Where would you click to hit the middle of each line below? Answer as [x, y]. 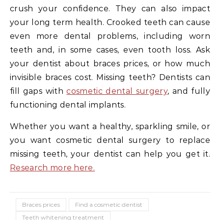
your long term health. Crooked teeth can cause [110, 22]
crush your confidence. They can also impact [110, 8]
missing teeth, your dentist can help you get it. [110, 154]
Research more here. [53, 167]
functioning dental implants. [68, 105]
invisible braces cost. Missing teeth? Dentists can [110, 77]
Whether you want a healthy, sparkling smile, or [110, 126]
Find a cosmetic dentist [109, 204]
